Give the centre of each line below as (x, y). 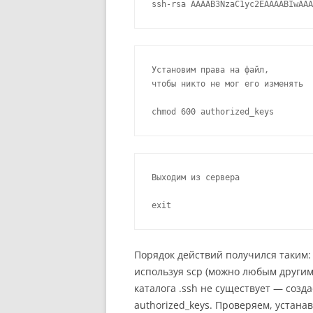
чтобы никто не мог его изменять (227, 84)
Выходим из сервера (201, 178)
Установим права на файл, (210, 70)
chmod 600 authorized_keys (213, 112)
